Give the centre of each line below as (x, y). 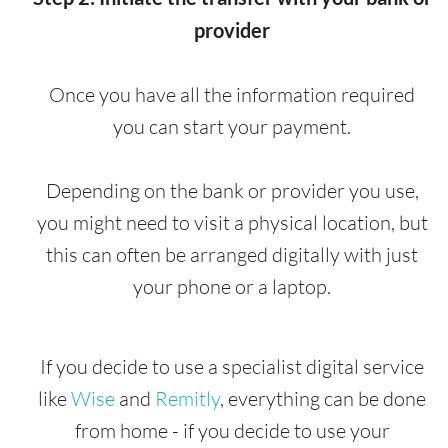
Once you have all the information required (232, 95)
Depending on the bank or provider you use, (232, 191)
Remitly (187, 399)
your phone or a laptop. (232, 287)
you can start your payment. (232, 127)
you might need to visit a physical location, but (232, 223)
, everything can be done (323, 399)
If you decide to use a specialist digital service (232, 367)
